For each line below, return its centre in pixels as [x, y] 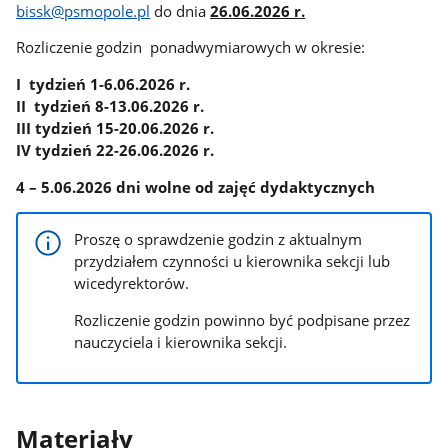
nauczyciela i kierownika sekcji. [181, 341]
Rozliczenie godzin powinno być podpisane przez [242, 319]
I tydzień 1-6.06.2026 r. [103, 83]
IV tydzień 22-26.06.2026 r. [115, 149]
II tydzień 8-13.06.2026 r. [110, 105]
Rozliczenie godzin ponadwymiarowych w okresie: [191, 47]
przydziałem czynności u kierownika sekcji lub [232, 261]
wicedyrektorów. [132, 283]
